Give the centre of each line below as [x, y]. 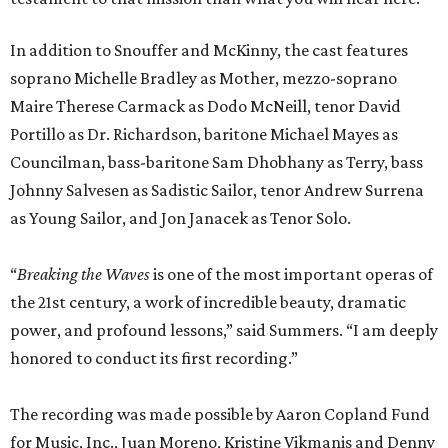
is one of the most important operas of [291, 274]
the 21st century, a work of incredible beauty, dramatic [208, 302]
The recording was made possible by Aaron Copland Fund [220, 414]
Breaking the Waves [83, 274]
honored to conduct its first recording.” [154, 358]
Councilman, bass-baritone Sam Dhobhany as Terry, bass [216, 162]
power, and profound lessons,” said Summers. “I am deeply [224, 330]
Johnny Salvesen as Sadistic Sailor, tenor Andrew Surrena [217, 190]
